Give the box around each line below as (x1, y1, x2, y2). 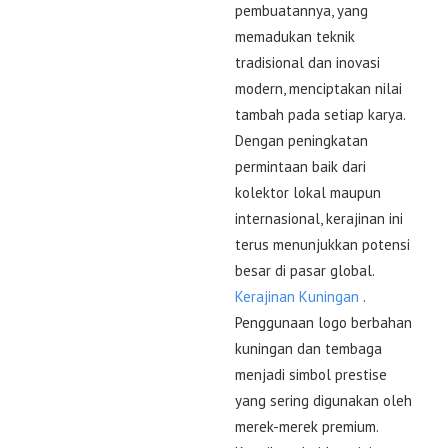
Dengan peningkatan (235, 130, 368, 150)
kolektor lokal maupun (235, 182, 381, 202)
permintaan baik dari (235, 156, 366, 176)
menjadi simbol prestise (235, 364, 387, 384)
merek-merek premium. (235, 416, 378, 436)
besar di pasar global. (235, 260, 374, 280)
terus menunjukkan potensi (235, 234, 410, 254)
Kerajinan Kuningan (235, 286, 359, 306)
